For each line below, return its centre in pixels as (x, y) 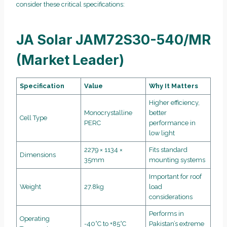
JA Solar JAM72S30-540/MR (113, 40)
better (158, 112)
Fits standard (168, 149)
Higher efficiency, (175, 102)
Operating (35, 218)
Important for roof (176, 176)
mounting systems (177, 160)
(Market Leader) (70, 60)
